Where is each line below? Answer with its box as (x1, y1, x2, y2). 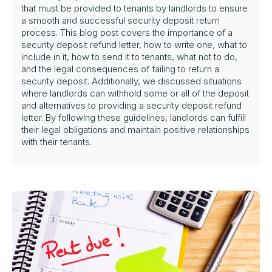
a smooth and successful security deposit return (21, 15, 220, 26)
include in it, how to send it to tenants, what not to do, (21, 51, 237, 63)
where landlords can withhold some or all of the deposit (21, 87, 249, 99)
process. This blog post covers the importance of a (21, 27, 233, 38)
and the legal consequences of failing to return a (21, 63, 219, 75)
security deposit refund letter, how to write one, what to (21, 39, 247, 50)
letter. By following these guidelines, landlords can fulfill (21, 112, 246, 123)
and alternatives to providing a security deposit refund (21, 100, 242, 111)
